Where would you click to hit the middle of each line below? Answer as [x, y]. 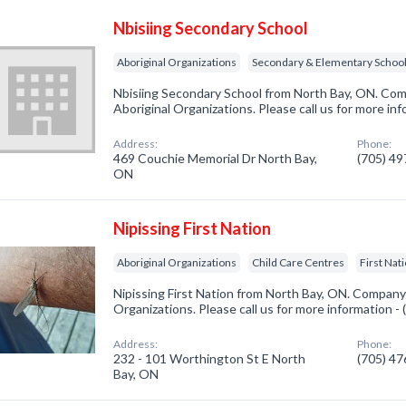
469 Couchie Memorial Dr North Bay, [216, 158]
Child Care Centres [299, 262]
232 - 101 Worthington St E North [210, 358]
